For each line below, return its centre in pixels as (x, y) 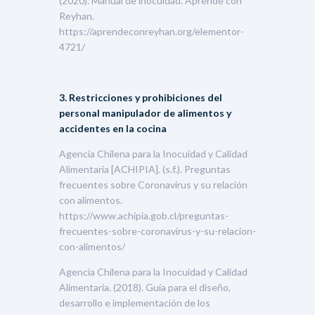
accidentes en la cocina (113, 128)
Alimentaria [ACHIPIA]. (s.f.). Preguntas (145, 169)
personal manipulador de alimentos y (145, 112)
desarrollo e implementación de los (135, 302)
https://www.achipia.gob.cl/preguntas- (144, 215)
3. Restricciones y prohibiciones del (141, 97)
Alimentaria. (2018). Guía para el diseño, (145, 287)
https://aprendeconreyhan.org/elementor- (152, 31)
